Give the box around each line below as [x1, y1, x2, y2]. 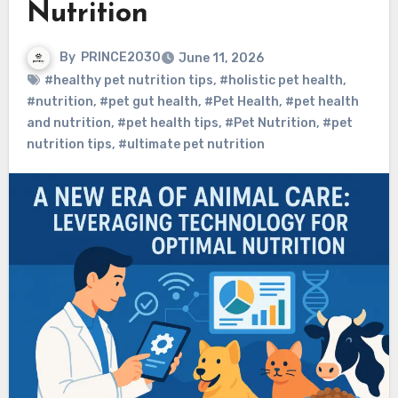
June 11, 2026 [178, 51, 264, 67]
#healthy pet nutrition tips [44, 73, 213, 89]
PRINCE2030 [80, 50, 161, 66]
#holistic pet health [219, 73, 343, 89]
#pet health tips [116, 115, 219, 131]
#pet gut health [99, 94, 198, 110]
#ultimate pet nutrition [117, 137, 265, 153]
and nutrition [26, 115, 111, 131]
